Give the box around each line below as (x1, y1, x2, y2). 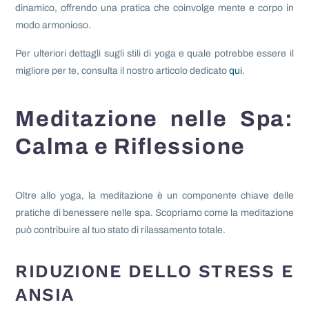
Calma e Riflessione (15, 134, 246, 159)
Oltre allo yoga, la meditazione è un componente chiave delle (15, 190, 294, 201)
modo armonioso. (15, 20, 92, 31)
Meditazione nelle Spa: (15, 107, 294, 132)
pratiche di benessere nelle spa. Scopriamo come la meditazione (15, 208, 294, 219)
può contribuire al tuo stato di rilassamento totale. (15, 225, 226, 236)
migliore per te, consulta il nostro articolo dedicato (15, 65, 230, 76)
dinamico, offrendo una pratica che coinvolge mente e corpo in (15, 3, 294, 14)
